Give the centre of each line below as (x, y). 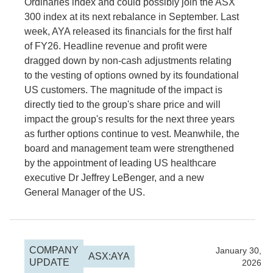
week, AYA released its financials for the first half (128, 31)
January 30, (239, 250)
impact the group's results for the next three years (129, 119)
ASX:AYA (109, 256)
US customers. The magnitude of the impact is (123, 90)
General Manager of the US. (85, 192)
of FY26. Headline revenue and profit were (116, 46)
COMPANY (54, 250)
